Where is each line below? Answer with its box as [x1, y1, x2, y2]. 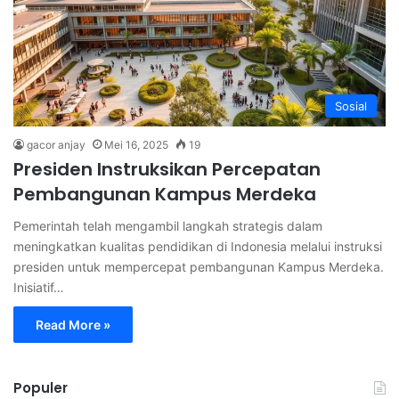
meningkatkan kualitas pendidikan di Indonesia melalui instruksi [13, 238, 382, 254]
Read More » [36, 316, 110, 332]
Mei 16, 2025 [104, 137, 168, 151]
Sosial [335, 98, 367, 113]
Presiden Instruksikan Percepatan [13, 156, 321, 182]
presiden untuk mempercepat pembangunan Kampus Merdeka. [13, 258, 384, 274]
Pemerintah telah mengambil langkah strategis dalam [13, 217, 322, 233]
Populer [13, 378, 68, 397]
